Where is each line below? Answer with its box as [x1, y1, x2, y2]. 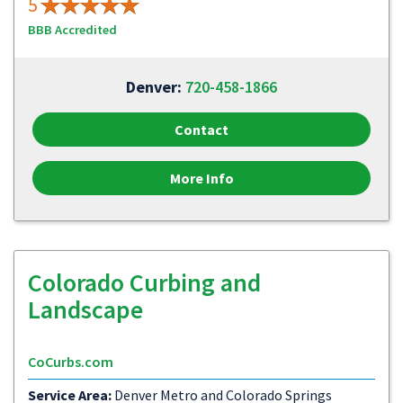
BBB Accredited [28, 22, 117, 38]
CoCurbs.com [28, 353, 113, 371]
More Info [169, 169, 234, 187]
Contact [175, 121, 228, 139]
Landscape [28, 293, 143, 326]
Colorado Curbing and [28, 266, 261, 299]
